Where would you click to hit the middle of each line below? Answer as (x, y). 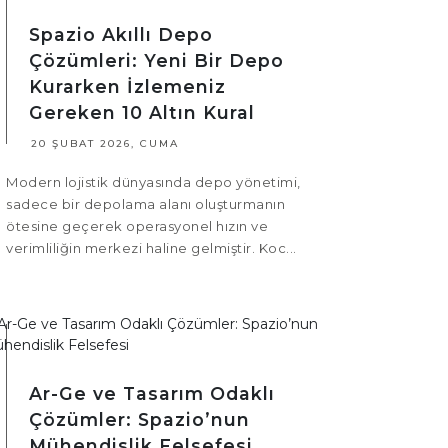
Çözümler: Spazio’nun (139, 420)
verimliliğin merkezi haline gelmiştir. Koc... (151, 248)
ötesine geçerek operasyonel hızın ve (137, 226)
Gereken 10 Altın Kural (142, 113)
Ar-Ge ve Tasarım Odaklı (152, 394)
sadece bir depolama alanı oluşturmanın (145, 204)
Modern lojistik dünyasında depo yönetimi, (153, 182)
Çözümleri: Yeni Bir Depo (156, 61)
